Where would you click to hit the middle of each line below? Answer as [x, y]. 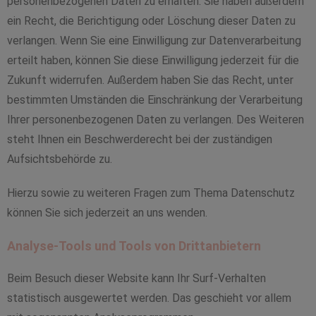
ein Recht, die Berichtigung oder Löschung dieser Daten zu [151, 21]
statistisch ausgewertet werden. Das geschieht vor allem [149, 298]
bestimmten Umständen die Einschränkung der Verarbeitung [155, 100]
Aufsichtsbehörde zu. [60, 159]
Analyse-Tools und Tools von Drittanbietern [134, 246]
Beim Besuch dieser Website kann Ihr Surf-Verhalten [136, 278]
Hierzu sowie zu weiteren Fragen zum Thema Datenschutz [151, 193]
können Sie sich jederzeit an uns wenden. [107, 213]
